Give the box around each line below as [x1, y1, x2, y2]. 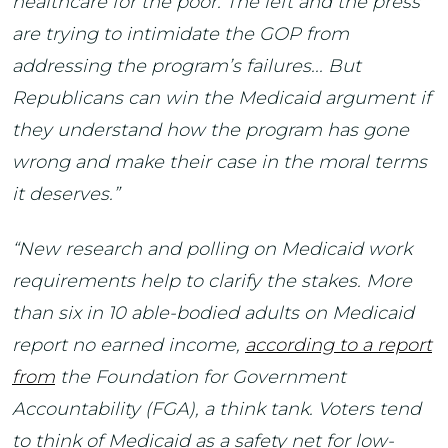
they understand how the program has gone [12, 119, 409, 141]
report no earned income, [12, 333, 245, 356]
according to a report [245, 333, 432, 356]
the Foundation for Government [55, 365, 346, 388]
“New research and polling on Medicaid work [12, 237, 412, 260]
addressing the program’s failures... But [12, 55, 361, 77]
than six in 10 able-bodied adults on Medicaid [12, 301, 414, 324]
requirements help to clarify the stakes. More [12, 269, 412, 292]
